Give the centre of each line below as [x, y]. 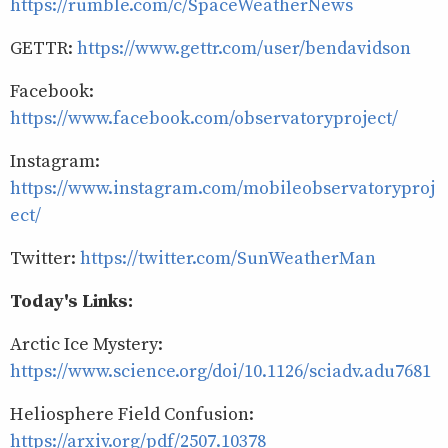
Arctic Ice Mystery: [86, 344]
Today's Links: [71, 301]
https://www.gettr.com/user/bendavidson [244, 48]
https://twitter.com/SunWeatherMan [228, 258]
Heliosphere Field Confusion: [132, 414]
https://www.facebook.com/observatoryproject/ [204, 118]
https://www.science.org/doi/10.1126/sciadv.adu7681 [220, 371]
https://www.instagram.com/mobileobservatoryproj [222, 188]
